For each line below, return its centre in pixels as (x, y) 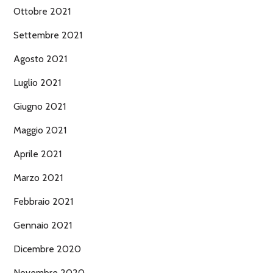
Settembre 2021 (48, 35)
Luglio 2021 (37, 82)
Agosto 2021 (40, 58)
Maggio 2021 (40, 130)
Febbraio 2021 (43, 201)
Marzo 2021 (38, 177)
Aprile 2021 (37, 154)
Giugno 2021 (40, 106)
